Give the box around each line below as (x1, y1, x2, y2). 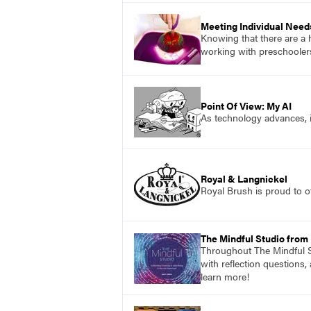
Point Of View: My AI (201, 98, 292, 112)
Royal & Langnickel (201, 171, 287, 185)
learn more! (201, 269, 249, 284)
